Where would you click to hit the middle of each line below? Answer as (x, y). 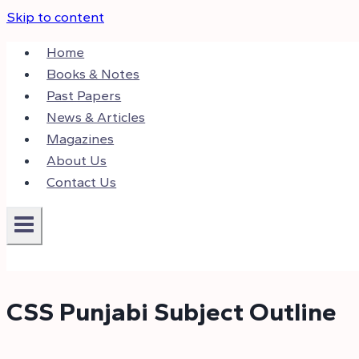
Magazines (81, 139)
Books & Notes (93, 74)
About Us (77, 160)
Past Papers (84, 95)
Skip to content (55, 17)
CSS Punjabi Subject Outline (171, 311)
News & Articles (96, 117)
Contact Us (82, 182)
